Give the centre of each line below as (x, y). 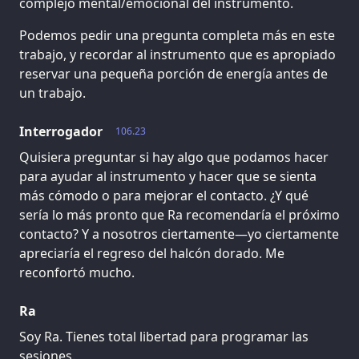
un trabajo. (52, 93)
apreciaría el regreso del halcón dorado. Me (152, 254)
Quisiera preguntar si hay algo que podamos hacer (174, 157)
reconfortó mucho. (77, 273)
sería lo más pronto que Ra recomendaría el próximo (179, 215)
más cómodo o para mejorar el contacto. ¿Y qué (164, 196)
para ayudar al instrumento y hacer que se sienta (168, 177)
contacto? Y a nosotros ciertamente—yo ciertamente (179, 234)
